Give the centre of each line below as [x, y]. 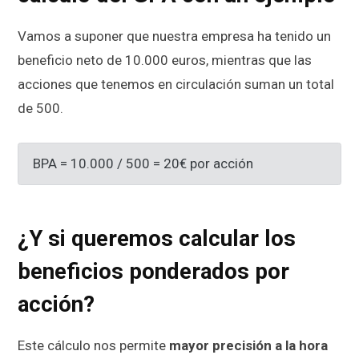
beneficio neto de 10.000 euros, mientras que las [165, 60]
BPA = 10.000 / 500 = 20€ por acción [143, 164]
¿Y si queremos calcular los [157, 239]
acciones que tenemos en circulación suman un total [176, 84]
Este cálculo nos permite [93, 345]
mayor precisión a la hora [248, 345]
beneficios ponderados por [153, 272]
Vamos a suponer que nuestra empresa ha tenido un [174, 36]
